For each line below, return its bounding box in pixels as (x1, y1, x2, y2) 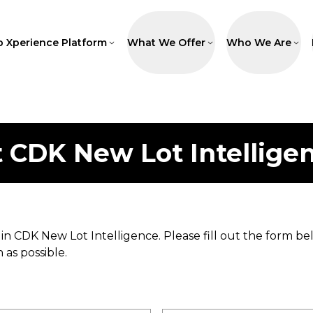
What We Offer (127, 36, 206, 49)
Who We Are (226, 36, 291, 49)
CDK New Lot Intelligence (14, 229, 159, 242)
